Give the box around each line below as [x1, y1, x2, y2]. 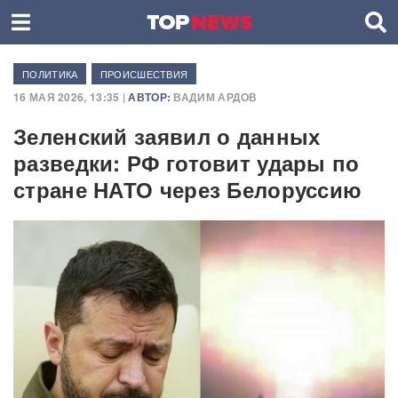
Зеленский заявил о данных [13, 121, 321, 151]
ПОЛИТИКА [22, 67, 78, 81]
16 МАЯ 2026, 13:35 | [13, 89, 126, 105]
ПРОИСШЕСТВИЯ [99, 67, 188, 81]
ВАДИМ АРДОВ [173, 89, 258, 105]
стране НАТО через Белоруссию [13, 174, 362, 204]
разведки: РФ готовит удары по [13, 147, 360, 178]
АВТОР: [125, 89, 171, 105]
